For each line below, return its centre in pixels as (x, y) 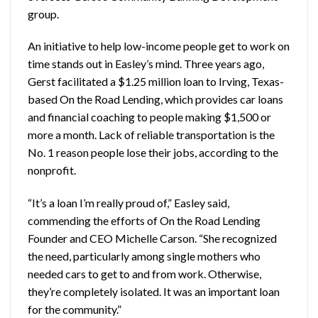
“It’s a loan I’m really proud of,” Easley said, (128, 203)
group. (43, 13)
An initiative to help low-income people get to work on (159, 46)
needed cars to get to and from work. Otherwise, (144, 274)
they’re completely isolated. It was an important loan (154, 292)
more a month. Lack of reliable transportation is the (151, 135)
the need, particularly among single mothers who (144, 256)
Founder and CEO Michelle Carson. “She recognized (152, 238)
